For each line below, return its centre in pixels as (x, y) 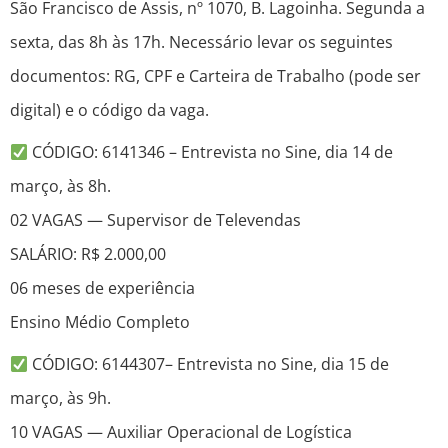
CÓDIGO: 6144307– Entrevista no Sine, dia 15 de (209, 364)
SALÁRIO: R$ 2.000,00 (88, 254)
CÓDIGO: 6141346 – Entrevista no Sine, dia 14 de (211, 152)
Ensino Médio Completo (100, 322)
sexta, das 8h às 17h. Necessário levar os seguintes (201, 42)
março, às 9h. (60, 398)
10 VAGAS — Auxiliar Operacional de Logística (181, 432)
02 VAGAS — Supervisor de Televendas (155, 220)
